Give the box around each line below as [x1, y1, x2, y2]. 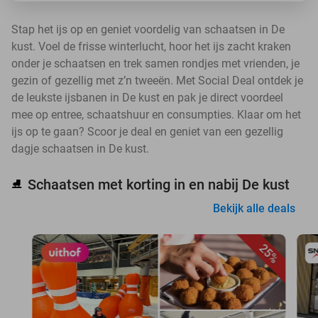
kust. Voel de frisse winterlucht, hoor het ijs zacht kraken [11, 40, 291, 53]
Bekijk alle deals [213, 202, 295, 215]
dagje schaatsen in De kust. [11, 142, 149, 155]
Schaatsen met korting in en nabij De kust [28, 176, 290, 193]
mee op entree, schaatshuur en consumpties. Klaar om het [11, 108, 301, 121]
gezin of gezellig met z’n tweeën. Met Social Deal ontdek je [11, 74, 303, 87]
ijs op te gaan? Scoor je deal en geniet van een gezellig [11, 125, 283, 138]
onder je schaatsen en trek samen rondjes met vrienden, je [11, 57, 300, 70]
